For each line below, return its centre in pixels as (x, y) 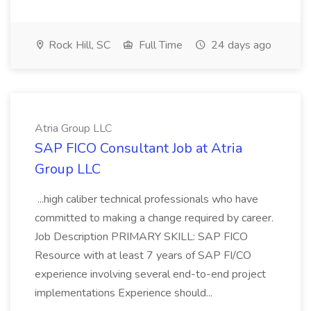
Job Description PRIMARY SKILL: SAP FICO (141, 237)
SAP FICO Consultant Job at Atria (138, 148)
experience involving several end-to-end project (150, 274)
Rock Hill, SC (78, 45)
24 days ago (240, 45)
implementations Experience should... (125, 293)
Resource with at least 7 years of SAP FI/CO (143, 255)
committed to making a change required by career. (154, 218)
